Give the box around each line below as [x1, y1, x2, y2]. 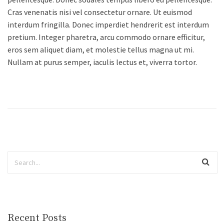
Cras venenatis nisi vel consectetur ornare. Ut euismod [7, 7, 192, 17]
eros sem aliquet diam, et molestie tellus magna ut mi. [7, 44, 194, 55]
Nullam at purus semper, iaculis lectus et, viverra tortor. [7, 57, 197, 67]
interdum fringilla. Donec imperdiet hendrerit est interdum [7, 19, 209, 30]
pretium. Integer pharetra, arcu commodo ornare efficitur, [7, 32, 205, 42]
